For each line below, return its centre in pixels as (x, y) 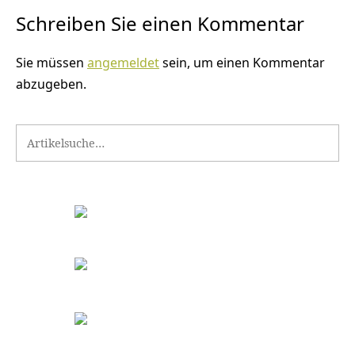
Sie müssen (52, 62)
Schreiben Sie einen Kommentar (160, 23)
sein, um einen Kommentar (242, 62)
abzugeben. (51, 84)
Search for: (46, 133)
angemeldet (123, 62)
